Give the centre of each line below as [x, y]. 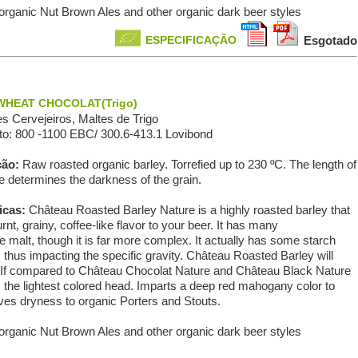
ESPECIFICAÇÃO [191, 40]
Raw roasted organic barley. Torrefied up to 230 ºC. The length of [189, 164]
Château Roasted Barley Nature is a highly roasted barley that [189, 210]
